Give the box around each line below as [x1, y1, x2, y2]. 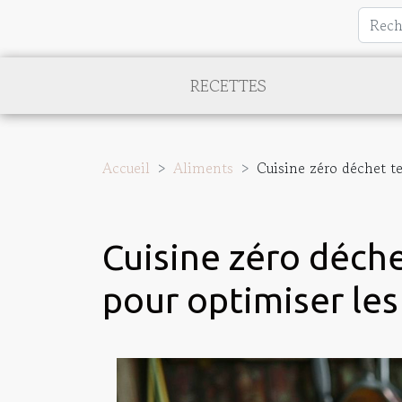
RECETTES [189, 74, 267, 97]
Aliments [173, 157, 233, 179]
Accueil [102, 157, 150, 179]
